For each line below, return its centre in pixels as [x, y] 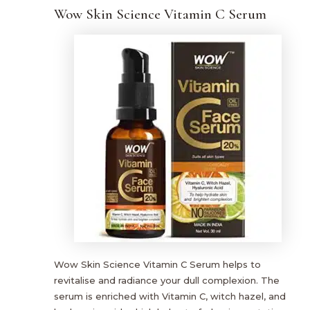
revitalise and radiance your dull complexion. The [167, 281]
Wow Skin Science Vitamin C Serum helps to [157, 265]
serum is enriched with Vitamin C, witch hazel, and [170, 297]
